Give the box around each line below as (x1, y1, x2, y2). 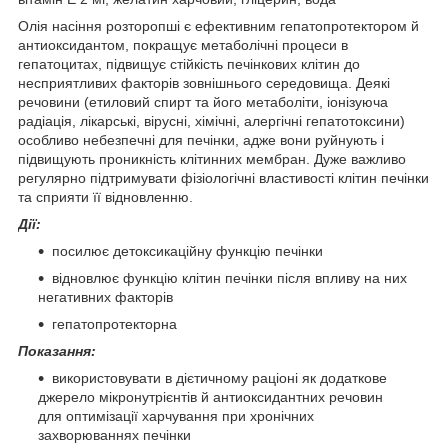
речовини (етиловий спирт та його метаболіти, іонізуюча (18, 93, 388, 110)
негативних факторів (38, 288, 173, 305)
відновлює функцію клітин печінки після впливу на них (52, 269, 407, 286)
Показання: (18, 342, 96, 359)
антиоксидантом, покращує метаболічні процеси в (18, 36, 348, 53)
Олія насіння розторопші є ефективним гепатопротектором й (18, 17, 419, 34)
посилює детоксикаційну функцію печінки (52, 242, 323, 259)
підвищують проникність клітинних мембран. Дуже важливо (18, 150, 406, 167)
